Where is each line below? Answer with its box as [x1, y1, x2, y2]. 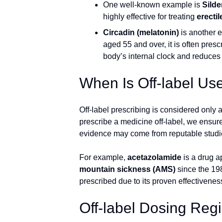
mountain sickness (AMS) [79, 165, 175, 173]
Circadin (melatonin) [103, 28, 179, 37]
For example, [79, 153, 127, 162]
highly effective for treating [103, 12, 197, 21]
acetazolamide [127, 153, 181, 162]
